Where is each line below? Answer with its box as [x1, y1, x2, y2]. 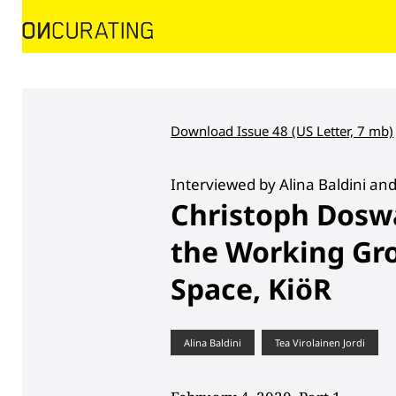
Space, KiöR [171, 269, 332, 308]
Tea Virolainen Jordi [275, 335, 366, 349]
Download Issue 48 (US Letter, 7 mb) [171, 121, 394, 140]
